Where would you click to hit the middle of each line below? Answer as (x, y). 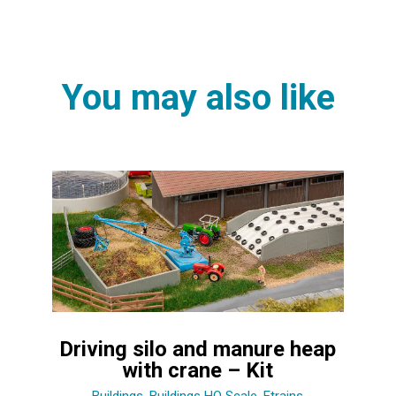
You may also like (198, 97)
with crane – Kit (198, 370)
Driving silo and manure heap (198, 349)
